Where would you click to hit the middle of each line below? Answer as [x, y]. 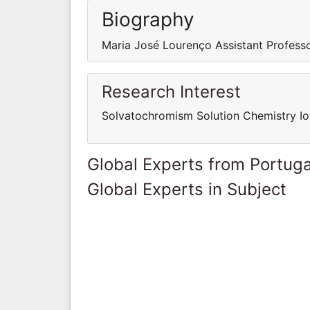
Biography [148, 19]
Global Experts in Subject [187, 189]
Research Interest [171, 91]
